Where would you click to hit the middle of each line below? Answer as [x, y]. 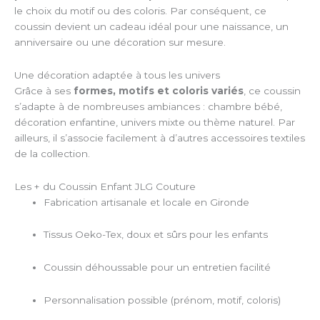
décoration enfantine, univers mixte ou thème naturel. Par [155, 122]
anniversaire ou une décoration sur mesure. [120, 42]
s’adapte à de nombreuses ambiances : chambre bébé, [148, 106]
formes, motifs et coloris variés [159, 90]
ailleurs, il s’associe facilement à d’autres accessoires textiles [160, 137]
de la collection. [52, 153]
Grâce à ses [44, 90]
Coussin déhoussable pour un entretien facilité [157, 267]
